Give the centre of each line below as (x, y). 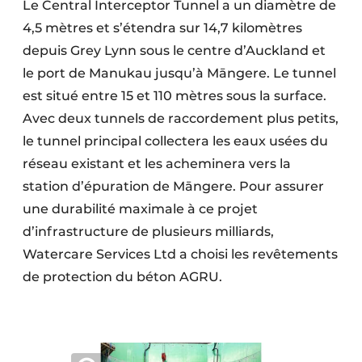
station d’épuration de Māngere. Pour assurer (173, 186)
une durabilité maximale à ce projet (140, 209)
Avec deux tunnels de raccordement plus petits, (181, 118)
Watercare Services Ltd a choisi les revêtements (180, 254)
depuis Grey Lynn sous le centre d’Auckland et (174, 51)
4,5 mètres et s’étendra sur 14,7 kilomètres (162, 28)
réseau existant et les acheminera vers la (157, 164)
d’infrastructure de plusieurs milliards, (148, 232)
